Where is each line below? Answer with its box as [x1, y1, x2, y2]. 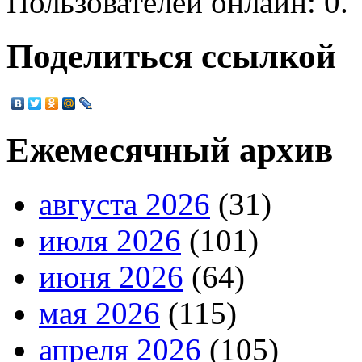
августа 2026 [39, 187, 210, 222]
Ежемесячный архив [6, 131, 333, 170]
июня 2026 [39, 259, 183, 295]
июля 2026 [39, 223, 181, 259]
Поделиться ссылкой [6, 36, 336, 75]
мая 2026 [39, 296, 160, 331]
